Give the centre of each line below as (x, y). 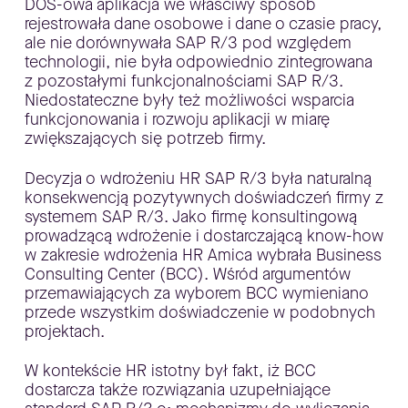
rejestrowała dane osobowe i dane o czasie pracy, (203, 24)
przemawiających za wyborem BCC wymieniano (196, 293)
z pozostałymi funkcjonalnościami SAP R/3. (184, 81)
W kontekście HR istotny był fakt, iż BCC (170, 371)
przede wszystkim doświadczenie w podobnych (199, 312)
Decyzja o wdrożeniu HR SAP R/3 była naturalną (198, 178)
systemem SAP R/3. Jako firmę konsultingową (190, 216)
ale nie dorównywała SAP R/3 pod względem (188, 43)
